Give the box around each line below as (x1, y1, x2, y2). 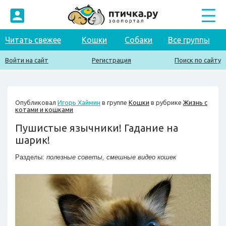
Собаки (125, 35, 153, 44)
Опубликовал (15, 99, 58, 106)
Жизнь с (183, 99, 207, 106)
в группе (100, 99, 129, 106)
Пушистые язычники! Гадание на (15, 122, 178, 134)
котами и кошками (15, 106, 73, 113)
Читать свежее (5, 35, 61, 44)
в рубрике (149, 99, 183, 106)
